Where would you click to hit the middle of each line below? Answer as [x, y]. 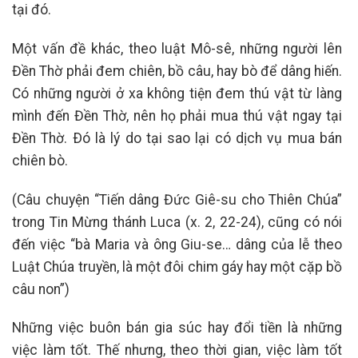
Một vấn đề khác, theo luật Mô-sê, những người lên [177, 48]
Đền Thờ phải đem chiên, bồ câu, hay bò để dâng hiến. [177, 71]
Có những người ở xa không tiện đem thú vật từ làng [177, 93]
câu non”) [41, 289]
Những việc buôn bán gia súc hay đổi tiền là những [177, 328]
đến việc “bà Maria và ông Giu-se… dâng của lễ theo [177, 244]
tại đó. [32, 10]
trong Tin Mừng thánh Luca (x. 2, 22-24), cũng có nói [177, 222]
